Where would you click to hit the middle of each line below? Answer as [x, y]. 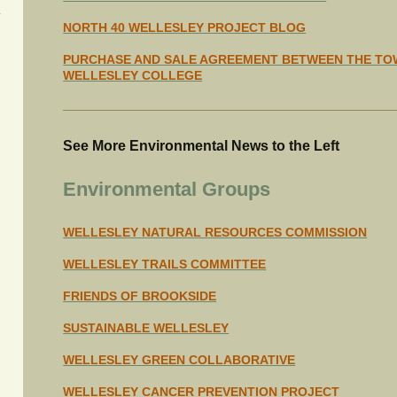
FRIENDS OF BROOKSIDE [140, 296]
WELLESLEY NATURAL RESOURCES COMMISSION [215, 232]
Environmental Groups [167, 189]
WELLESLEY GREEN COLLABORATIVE [179, 359]
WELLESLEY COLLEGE [133, 75]
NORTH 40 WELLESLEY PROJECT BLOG [185, 27]
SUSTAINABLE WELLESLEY [146, 327]
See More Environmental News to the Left [202, 145]
